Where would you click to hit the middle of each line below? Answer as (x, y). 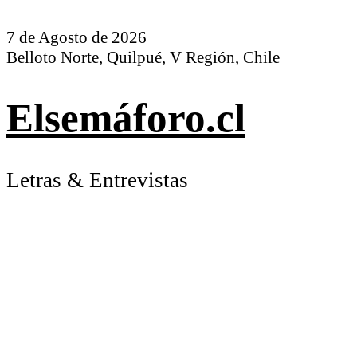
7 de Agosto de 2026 (76, 37)
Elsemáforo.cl (126, 118)
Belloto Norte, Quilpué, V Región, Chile (143, 57)
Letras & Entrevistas (97, 180)
